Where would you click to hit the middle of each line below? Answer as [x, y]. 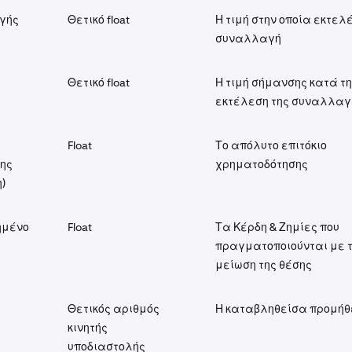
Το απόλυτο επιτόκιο [271, 145]
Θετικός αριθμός [114, 309]
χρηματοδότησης [262, 164]
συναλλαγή [248, 38]
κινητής [88, 328]
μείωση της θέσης [264, 265]
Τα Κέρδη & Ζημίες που [277, 227]
